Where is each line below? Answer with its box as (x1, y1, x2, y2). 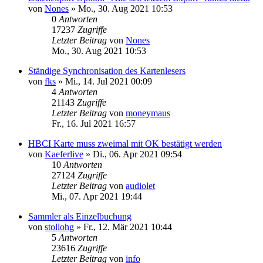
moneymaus (126, 107, 170, 118)
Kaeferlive (45, 149, 83, 159)
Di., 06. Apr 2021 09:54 (93, 149, 182, 159)
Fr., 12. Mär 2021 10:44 (83, 221, 172, 232)
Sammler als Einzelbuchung (28, 211, 131, 221)
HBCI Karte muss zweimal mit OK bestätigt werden (28, 138, 222, 149)
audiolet (126, 180, 155, 191)
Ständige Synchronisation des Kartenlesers (28, 65, 186, 76)
